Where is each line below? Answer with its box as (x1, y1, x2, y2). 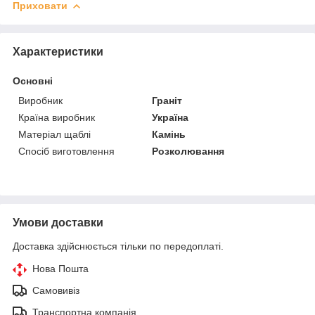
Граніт (152, 94, 183, 106)
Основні (13, 75, 53, 86)
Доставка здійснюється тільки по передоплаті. (13, 240, 224, 252)
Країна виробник (18, 111, 95, 123)
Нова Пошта (32, 262, 89, 274)
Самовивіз (32, 284, 79, 296)
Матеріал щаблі (18, 128, 91, 140)
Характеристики (13, 45, 103, 58)
